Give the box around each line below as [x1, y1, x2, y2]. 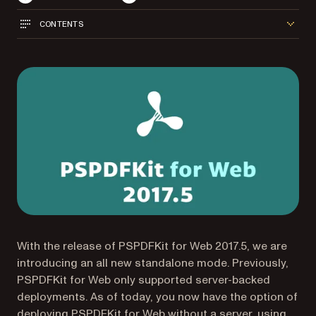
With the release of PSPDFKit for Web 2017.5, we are [17, 238, 287, 254]
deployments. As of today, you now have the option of [17, 288, 298, 305]
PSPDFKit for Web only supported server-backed [17, 272, 270, 288]
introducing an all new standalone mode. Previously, [17, 255, 288, 271]
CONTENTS [39, 19, 83, 28]
